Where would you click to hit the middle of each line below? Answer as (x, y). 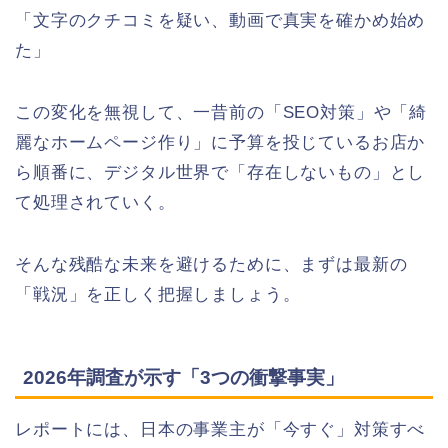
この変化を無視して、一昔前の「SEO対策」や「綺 (221, 112)
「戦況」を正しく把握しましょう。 (158, 294)
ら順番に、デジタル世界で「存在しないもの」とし (220, 172)
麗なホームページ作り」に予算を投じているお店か (220, 142)
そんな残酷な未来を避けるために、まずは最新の (211, 264)
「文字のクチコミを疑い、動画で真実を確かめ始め (220, 20)
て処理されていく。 (95, 202)
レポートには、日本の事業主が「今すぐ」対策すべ (220, 429)
